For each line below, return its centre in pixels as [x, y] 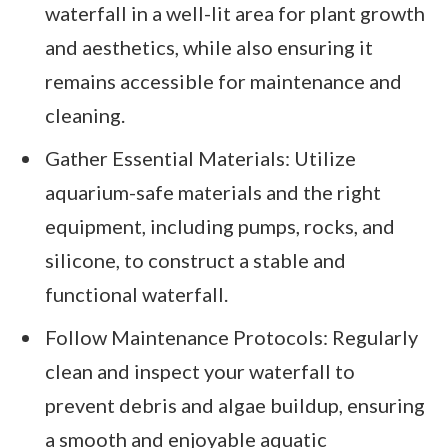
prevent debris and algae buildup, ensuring [235, 404]
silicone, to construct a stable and [195, 260]
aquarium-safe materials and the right [213, 192]
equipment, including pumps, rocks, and [220, 226]
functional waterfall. [136, 294]
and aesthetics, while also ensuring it [209, 47]
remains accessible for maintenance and [223, 81]
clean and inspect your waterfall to [200, 370]
